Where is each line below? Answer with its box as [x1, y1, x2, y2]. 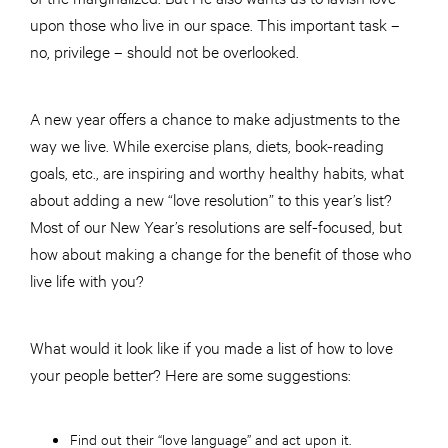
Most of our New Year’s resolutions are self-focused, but [30, 215, 402, 237]
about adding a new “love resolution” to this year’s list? [30, 188, 392, 210]
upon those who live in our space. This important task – [30, 13, 400, 35]
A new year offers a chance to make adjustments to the [30, 107, 400, 129]
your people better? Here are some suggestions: [30, 363, 351, 385]
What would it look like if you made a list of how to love [30, 336, 393, 358]
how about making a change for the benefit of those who [30, 242, 411, 264]
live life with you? [30, 269, 148, 291]
